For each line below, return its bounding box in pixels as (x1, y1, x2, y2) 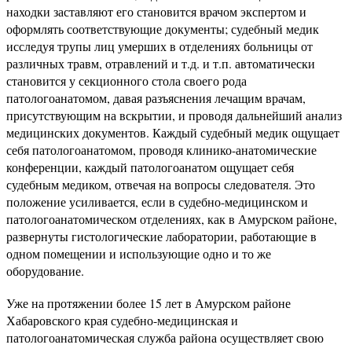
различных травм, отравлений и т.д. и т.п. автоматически (6, 55, 315, 71)
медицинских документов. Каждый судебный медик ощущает (6, 124, 339, 141)
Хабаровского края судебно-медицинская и (6, 312, 238, 328)
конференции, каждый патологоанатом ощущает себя (6, 159, 294, 175)
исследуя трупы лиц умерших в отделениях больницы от (6, 38, 313, 54)
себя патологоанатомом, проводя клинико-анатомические (6, 141, 317, 158)
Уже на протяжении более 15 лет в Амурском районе (6, 295, 291, 311)
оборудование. (6, 262, 84, 279)
